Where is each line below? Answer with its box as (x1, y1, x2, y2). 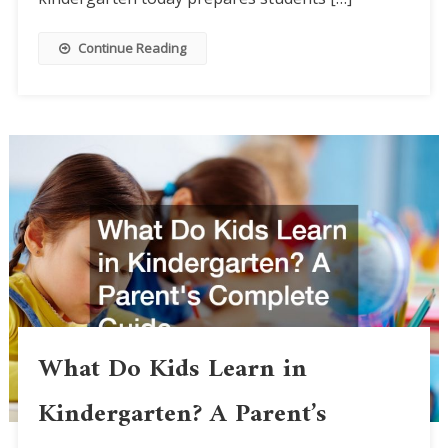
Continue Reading (77, 39, 186, 58)
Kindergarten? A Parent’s (37, 392, 327, 438)
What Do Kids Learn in (37, 347, 307, 393)
